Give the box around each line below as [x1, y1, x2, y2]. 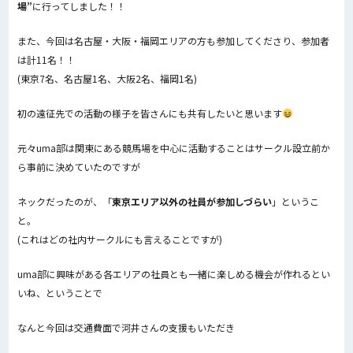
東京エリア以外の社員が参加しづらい [111, 194, 272, 208]
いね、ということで [17, 285, 102, 299]
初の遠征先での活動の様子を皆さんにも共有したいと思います [17, 106, 282, 120]
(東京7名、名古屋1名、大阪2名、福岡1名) [17, 71, 197, 85]
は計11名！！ [17, 52, 76, 66]
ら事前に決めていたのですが [17, 159, 140, 173]
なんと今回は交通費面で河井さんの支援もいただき [17, 320, 235, 334]
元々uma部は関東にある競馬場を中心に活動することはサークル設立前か [17, 140, 330, 154]
